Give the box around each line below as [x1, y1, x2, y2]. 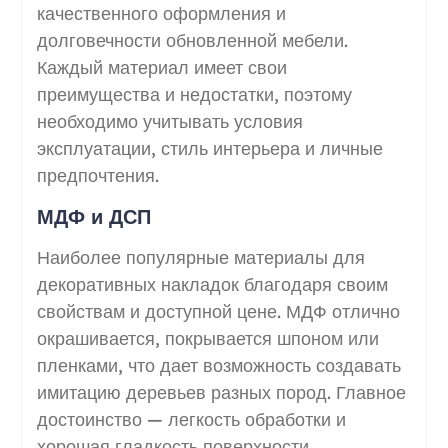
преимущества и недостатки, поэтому [36, 82, 352, 106]
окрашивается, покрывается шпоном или [36, 326, 379, 350]
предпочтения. [36, 163, 159, 187]
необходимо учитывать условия [36, 109, 303, 133]
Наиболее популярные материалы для [36, 245, 365, 269]
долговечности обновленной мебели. [36, 28, 348, 52]
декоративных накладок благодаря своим [36, 272, 388, 296]
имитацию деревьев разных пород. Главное [36, 380, 406, 404]
